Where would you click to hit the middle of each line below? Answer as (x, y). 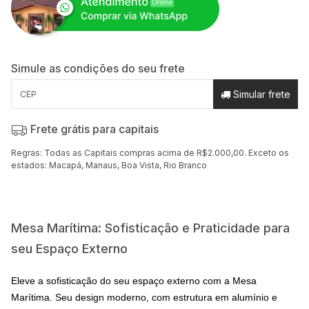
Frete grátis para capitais (93, 129)
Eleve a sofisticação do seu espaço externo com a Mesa (134, 281)
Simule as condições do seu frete (98, 68)
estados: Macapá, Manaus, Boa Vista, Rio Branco (109, 165)
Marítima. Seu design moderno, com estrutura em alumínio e (144, 297)
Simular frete (260, 94)
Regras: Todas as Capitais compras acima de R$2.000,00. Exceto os (150, 153)
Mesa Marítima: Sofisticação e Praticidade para (151, 228)
